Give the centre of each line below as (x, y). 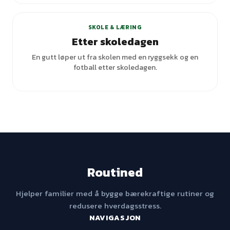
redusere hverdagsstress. (115, 206)
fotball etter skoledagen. (115, 67)
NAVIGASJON (115, 218)
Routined (115, 172)
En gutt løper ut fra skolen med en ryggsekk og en (115, 57)
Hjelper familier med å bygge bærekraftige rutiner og (115, 193)
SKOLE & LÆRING (115, 27)
